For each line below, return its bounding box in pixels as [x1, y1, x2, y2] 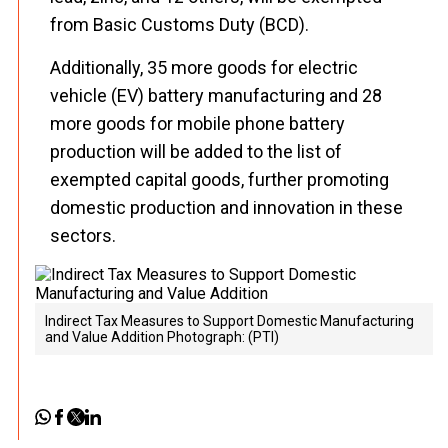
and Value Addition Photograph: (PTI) [45, 329, 279, 345]
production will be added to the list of [50, 141, 342, 162]
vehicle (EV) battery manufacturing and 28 [50, 85, 382, 106]
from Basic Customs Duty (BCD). [50, 14, 309, 35]
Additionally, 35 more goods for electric [50, 57, 358, 78]
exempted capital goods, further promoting [50, 169, 389, 190]
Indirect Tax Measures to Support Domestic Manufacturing [45, 313, 414, 329]
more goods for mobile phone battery [50, 113, 345, 134]
